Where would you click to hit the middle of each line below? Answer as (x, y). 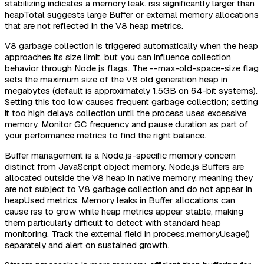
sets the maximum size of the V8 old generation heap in (116, 79)
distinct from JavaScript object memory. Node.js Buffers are (124, 166)
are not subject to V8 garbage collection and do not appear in (128, 189)
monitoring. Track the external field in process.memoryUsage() (127, 233)
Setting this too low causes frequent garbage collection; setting (131, 101)
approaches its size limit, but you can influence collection (118, 57)
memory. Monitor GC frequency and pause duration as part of (126, 124)
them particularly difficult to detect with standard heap (113, 222)
